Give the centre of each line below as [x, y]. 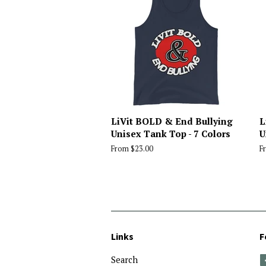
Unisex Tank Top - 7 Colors [171, 133]
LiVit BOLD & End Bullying [172, 121]
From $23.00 [132, 148]
